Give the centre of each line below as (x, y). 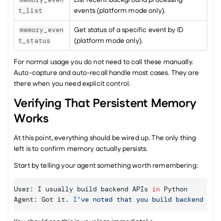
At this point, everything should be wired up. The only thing (105, 138)
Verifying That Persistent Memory (105, 104)
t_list (30, 11)
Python (176, 189)
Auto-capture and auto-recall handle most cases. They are (106, 73)
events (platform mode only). (120, 11)
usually (61, 189)
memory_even (42, 30)
